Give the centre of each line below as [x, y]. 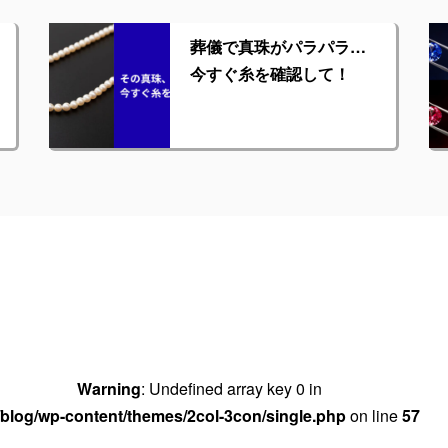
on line [374, 415]
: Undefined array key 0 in [232, 388]
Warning [109, 388]
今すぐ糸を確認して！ [270, 73]
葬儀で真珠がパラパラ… [278, 46]
